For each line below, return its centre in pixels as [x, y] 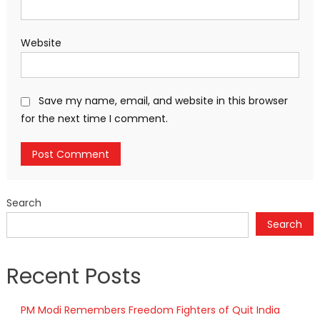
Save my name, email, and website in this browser [163, 101]
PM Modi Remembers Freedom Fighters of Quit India [150, 310]
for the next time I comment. [94, 119]
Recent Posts [74, 277]
